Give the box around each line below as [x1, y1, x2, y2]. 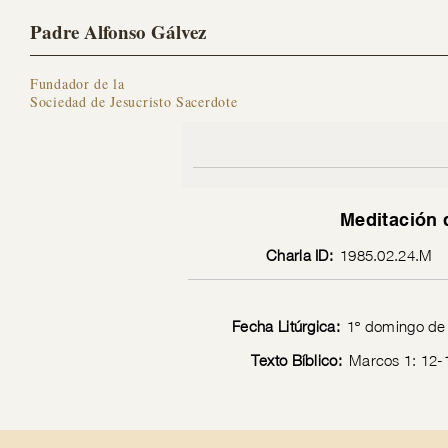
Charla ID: [266, 246, 333, 264]
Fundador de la [30, 74, 125, 93]
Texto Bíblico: [250, 351, 342, 369]
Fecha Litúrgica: [232, 317, 340, 335]
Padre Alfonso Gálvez [30, 18, 206, 45]
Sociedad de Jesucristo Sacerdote [30, 92, 238, 111]
